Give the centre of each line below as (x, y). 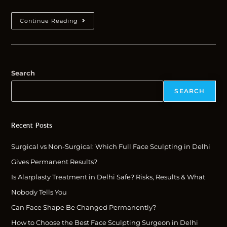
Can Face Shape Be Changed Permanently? (84, 207)
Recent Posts (32, 126)
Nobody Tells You (39, 192)
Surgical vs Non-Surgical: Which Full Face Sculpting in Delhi (111, 147)
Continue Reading (49, 21)
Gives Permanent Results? (54, 162)
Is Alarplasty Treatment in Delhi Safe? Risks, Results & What (108, 177)
